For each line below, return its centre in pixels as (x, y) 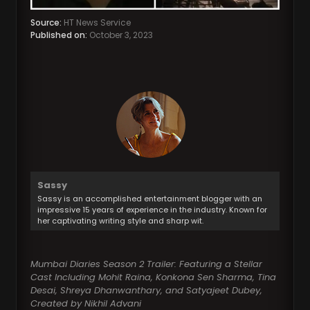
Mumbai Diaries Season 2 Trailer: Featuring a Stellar (147, 264)
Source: (46, 23)
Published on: (59, 35)
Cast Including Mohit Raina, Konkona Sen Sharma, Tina (154, 277)
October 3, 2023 (120, 35)
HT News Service (97, 23)
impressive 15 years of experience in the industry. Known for (153, 210)
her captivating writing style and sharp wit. (121, 221)
